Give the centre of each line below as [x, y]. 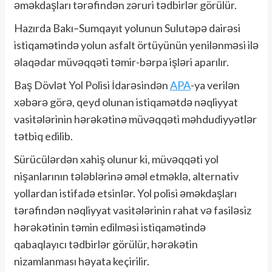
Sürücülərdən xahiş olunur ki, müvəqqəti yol [116, 159]
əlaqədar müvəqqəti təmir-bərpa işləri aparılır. [121, 62]
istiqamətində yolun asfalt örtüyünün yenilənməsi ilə [136, 45]
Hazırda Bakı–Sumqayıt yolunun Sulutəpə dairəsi [127, 28]
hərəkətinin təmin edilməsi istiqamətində [110, 227]
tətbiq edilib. [43, 136]
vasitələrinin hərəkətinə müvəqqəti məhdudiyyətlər [135, 119]
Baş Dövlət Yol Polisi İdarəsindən [92, 85]
